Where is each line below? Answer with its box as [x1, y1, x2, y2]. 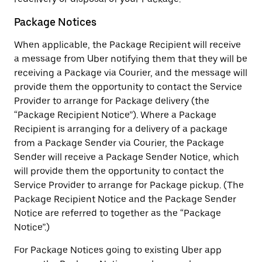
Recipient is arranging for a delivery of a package [14, 123, 227, 135]
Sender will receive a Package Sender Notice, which [14, 151, 239, 163]
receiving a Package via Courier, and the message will [14, 67, 247, 78]
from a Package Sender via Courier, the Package [14, 137, 224, 149]
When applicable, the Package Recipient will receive [14, 39, 241, 50]
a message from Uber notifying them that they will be [14, 53, 247, 64]
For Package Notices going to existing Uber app [14, 244, 222, 256]
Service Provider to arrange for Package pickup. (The [14, 180, 244, 191]
